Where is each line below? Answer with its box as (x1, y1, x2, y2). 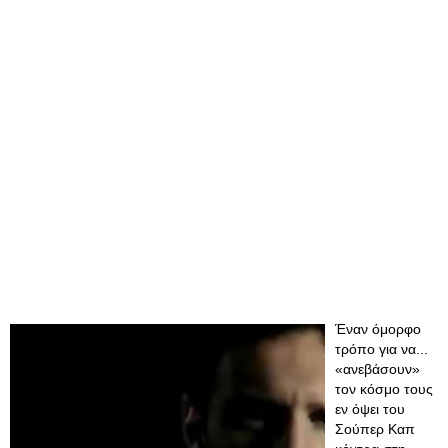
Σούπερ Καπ (335, 421, 415, 437)
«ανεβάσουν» (335, 361, 420, 377)
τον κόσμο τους (335, 381, 433, 397)
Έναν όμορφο (335, 321, 421, 337)
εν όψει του (335, 401, 405, 417)
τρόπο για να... (335, 341, 428, 357)
